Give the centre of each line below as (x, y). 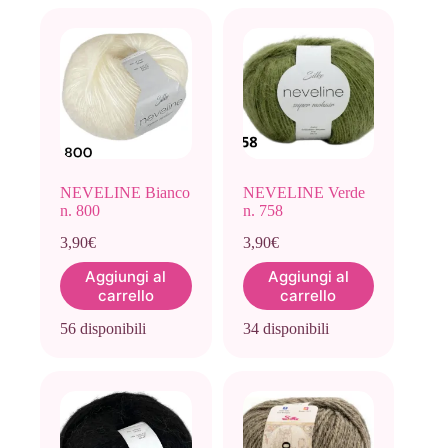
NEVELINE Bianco (125, 193)
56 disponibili (103, 329)
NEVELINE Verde (303, 193)
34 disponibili (285, 329)
